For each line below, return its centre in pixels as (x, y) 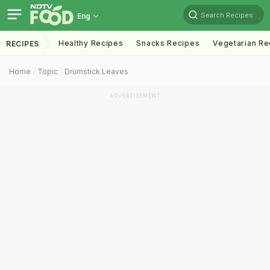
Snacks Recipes (168, 43)
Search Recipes (227, 15)
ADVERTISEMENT (135, 96)
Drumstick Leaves (96, 71)
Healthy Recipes (91, 43)
